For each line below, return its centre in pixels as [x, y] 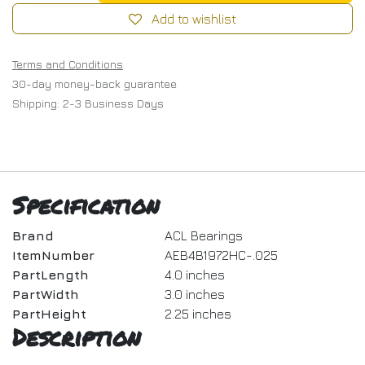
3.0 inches [194, 294]
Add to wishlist [194, 19]
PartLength [51, 275]
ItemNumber [53, 255]
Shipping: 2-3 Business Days [88, 103]
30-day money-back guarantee [95, 84]
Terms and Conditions [68, 64]
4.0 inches [194, 275]
